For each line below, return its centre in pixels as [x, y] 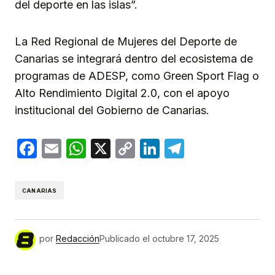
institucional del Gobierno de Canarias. [112, 110]
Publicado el [125, 239]
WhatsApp [134, 149]
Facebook [83, 149]
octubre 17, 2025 [186, 239]
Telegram [228, 149]
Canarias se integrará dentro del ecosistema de [134, 59]
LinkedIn [199, 149]
